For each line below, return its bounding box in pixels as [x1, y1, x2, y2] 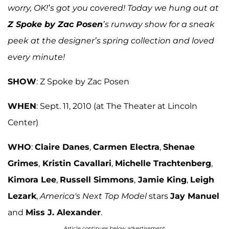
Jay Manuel [170, 191, 219, 201]
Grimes [8, 158, 38, 168]
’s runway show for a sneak [103, 19, 215, 29]
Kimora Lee [8, 174, 56, 185]
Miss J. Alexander [26, 207, 101, 217]
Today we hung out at [125, 3, 219, 13]
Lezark [8, 191, 36, 201]
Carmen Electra [93, 142, 159, 152]
